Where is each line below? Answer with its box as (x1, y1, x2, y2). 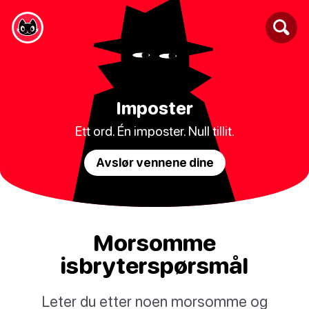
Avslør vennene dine (95, 154, 214, 170)
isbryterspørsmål (61, 252, 248, 279)
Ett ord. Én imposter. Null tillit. (74, 122, 235, 139)
